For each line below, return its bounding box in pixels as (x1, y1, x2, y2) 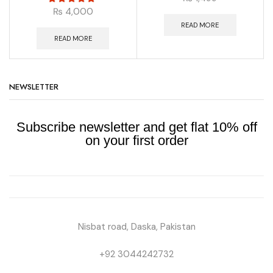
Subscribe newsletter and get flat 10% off (16, 119, 257, 135)
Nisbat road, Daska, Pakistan (77, 221, 196, 233)
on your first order (85, 133, 188, 149)
